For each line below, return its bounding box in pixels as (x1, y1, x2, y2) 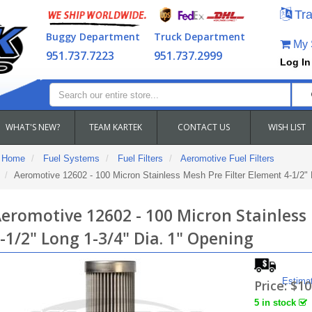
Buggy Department (45, 30, 140, 43)
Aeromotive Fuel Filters (180, 153, 274, 164)
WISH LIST (268, 121, 306, 133)
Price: (254, 277, 291, 294)
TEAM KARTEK (89, 121, 142, 133)
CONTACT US (177, 121, 230, 133)
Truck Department (153, 30, 245, 43)
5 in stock (254, 297, 299, 308)
